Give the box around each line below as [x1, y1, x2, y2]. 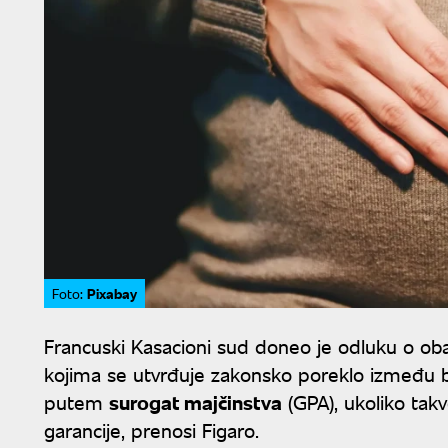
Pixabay [87, 282, 137, 303]
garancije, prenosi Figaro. [44, 415, 259, 443]
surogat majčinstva [109, 387, 282, 415]
